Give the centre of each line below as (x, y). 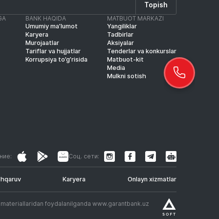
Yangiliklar (122, 26)
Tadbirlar (120, 35)
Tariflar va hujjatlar (53, 51)
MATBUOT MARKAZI (135, 19)
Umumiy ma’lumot (51, 26)
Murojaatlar (42, 43)
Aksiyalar (120, 43)
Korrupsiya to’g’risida (56, 60)
